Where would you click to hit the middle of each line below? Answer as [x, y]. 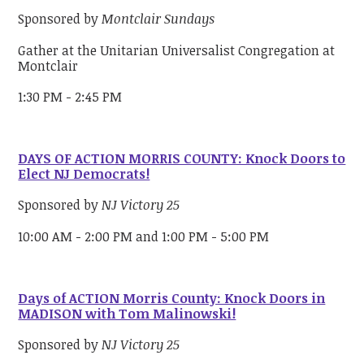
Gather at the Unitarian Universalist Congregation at [177, 50]
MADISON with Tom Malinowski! [127, 313]
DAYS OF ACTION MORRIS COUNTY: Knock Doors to [182, 159]
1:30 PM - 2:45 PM [70, 96]
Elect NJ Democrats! [84, 174]
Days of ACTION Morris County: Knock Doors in [172, 298]
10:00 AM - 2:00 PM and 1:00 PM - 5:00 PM [145, 236]
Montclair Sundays [158, 19]
